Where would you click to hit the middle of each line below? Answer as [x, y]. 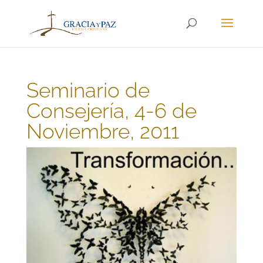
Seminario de [88, 90]
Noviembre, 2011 [102, 131]
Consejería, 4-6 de [111, 111]
